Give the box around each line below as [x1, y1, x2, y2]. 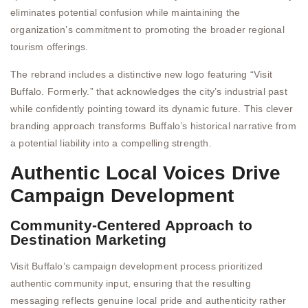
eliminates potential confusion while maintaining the [10, 7, 241, 19]
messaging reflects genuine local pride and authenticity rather [10, 294, 287, 306]
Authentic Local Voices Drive [10, 162, 281, 184]
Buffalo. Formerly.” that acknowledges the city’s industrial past [10, 85, 287, 97]
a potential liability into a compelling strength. [10, 137, 212, 148]
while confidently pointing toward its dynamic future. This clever [10, 102, 294, 114]
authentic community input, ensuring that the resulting [10, 277, 251, 289]
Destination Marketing [10, 231, 167, 247]
